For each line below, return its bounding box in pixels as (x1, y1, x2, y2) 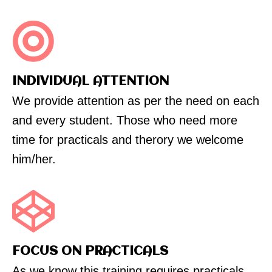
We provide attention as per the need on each (12, 94, 259, 108)
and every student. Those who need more (12, 114, 237, 127)
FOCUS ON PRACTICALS (12, 245, 168, 259)
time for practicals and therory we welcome (12, 133, 243, 147)
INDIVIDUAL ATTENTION (12, 75, 169, 89)
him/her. (12, 152, 56, 166)
